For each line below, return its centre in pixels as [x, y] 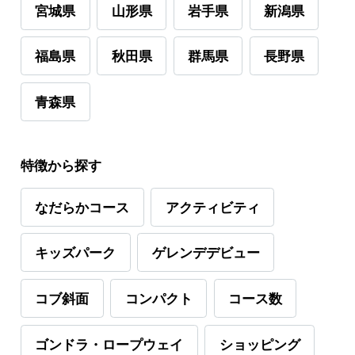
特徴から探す [61, 164]
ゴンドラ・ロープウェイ [109, 344]
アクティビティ [212, 206]
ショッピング [260, 344]
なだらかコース [82, 206]
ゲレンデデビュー [206, 252]
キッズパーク [76, 252]
